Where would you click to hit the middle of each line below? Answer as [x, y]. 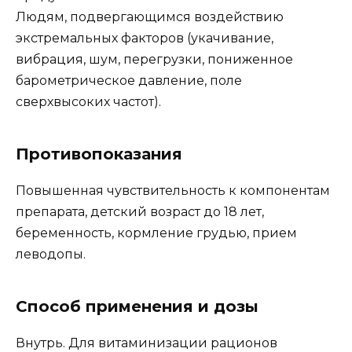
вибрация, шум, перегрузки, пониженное [154, 59]
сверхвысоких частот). [88, 101]
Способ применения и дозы [137, 306]
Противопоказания [99, 154]
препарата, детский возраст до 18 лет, [140, 211]
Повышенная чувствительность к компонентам [173, 190]
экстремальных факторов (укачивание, [145, 38]
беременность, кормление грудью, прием [156, 233]
